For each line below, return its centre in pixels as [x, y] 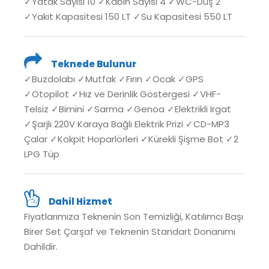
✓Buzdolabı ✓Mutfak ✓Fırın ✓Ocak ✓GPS [114, 79]
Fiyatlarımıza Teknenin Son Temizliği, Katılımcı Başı [134, 216]
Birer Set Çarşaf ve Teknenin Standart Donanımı [130, 231]
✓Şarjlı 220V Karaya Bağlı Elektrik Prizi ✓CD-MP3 [127, 124]
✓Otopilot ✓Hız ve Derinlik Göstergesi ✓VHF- [122, 94]
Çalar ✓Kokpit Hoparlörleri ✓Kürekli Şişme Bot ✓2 [131, 139]
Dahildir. [41, 246]
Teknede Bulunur [94, 64]
